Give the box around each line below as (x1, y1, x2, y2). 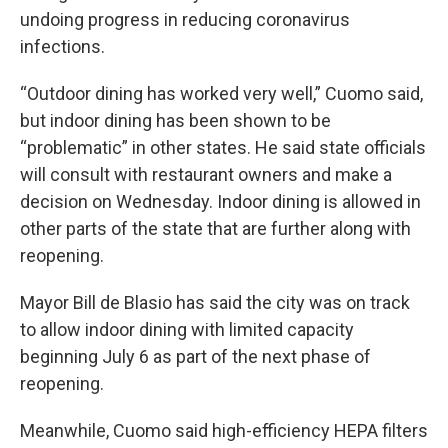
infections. (20, 36, 105, 58)
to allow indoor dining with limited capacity (20, 319, 354, 341)
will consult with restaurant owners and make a (20, 164, 392, 186)
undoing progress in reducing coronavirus (20, 9, 350, 31)
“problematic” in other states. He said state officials (20, 137, 426, 159)
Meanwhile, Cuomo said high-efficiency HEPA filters (20, 420, 428, 442)
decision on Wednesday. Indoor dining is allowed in (20, 191, 421, 213)
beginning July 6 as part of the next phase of (20, 346, 371, 368)
